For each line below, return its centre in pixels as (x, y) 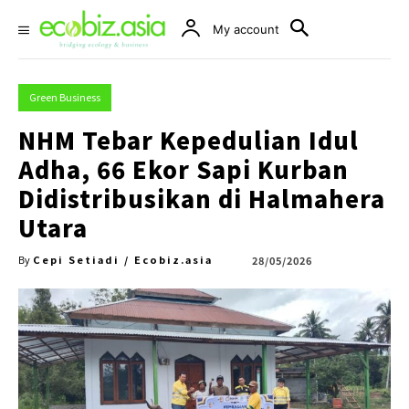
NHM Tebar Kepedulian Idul (189, 140)
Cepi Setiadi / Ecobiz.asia (123, 259)
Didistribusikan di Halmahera (202, 198)
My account (246, 29)
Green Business (65, 97)
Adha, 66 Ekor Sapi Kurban (184, 169)
